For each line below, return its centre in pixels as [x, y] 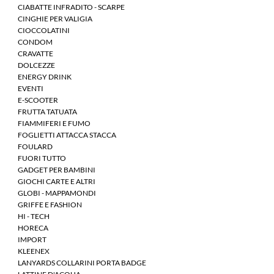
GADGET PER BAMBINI [57, 170]
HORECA [33, 228]
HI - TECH [34, 217]
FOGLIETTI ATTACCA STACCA [67, 135]
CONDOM [35, 42]
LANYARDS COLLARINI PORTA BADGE [82, 263]
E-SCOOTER [38, 100]
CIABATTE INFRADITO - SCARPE [71, 7]
